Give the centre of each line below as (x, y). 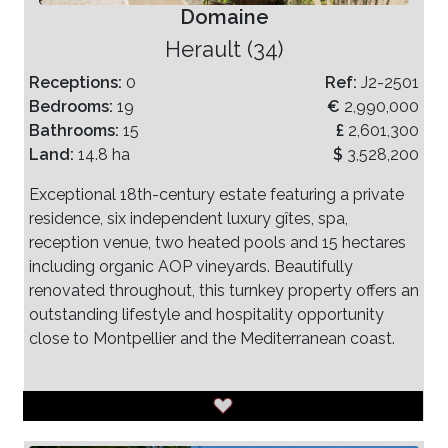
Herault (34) (224, 49)
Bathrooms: (76, 130)
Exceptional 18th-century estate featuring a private (216, 194)
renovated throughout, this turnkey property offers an (224, 290)
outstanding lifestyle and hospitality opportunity (206, 314)
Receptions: (77, 82)
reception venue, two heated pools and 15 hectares (217, 242)
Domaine (224, 16)
